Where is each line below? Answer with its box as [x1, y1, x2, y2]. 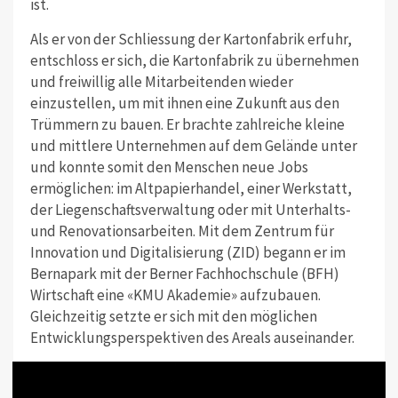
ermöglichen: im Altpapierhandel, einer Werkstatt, [29, 178, 352, 198]
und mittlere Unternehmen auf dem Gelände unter [29, 135, 357, 155]
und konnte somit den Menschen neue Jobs [29, 156, 308, 177]
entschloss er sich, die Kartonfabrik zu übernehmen [29, 50, 359, 70]
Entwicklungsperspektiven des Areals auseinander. [29, 327, 354, 347]
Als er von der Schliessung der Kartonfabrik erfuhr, [29, 28, 352, 49]
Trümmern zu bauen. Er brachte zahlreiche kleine [29, 114, 345, 134]
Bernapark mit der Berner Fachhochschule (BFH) [29, 263, 339, 283]
